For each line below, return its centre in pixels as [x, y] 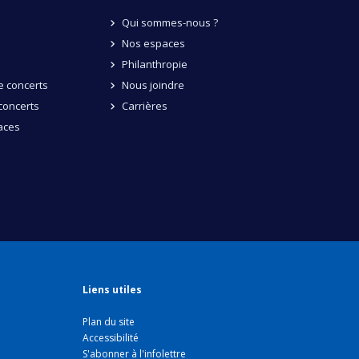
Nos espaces [153, 43]
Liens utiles [113, 290]
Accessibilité [111, 338]
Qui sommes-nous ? [169, 22]
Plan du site [109, 322]
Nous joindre [153, 85]
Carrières [144, 105]
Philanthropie [154, 64]
